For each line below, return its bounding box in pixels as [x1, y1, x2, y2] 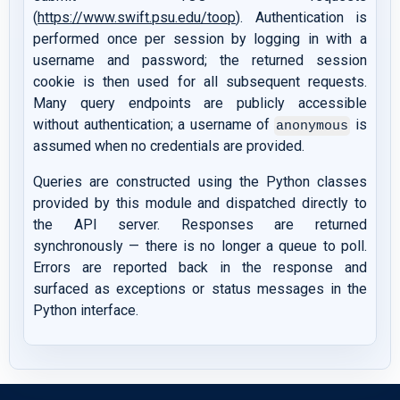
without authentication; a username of [33, 116, 275, 134]
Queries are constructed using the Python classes [33, 173, 367, 191]
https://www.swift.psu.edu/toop [37, 9, 237, 27]
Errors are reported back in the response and [33, 259, 367, 277]
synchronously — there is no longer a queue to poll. [33, 237, 367, 255]
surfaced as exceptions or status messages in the [33, 280, 367, 298]
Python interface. [33, 302, 139, 320]
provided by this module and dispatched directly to [33, 195, 367, 212]
